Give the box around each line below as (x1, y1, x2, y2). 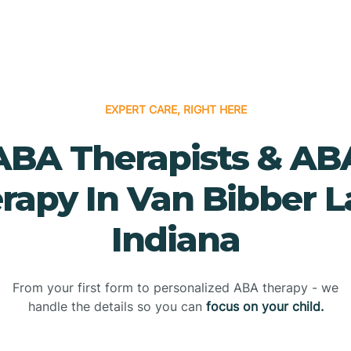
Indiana (111, 217, 240, 260)
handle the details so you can (27, 298, 206, 314)
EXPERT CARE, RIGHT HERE (104, 102, 247, 116)
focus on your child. (205, 298, 324, 314)
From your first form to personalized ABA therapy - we (13, 279, 338, 295)
